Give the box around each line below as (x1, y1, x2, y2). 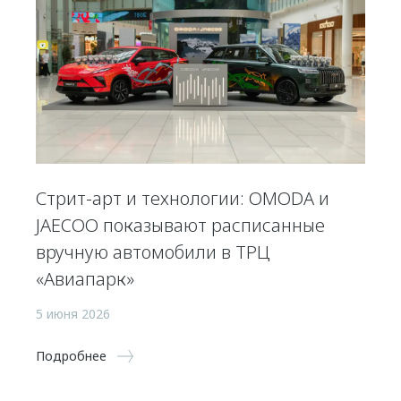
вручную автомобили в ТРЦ (36, 239, 270, 264)
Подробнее (36, 346, 107, 364)
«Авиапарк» (36, 266, 134, 291)
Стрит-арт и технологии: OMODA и (36, 185, 329, 210)
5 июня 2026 (36, 304, 110, 322)
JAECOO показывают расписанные (36, 212, 325, 237)
